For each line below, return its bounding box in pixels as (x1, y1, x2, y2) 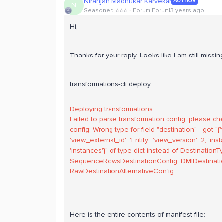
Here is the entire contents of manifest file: (70, 210, 205, 219)
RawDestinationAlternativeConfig (70, 167, 174, 175)
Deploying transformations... (70, 105, 157, 113)
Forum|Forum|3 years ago (133, 6, 204, 14)
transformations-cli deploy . (70, 80, 154, 88)
